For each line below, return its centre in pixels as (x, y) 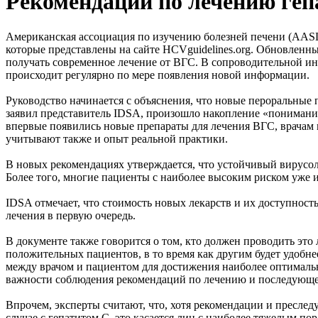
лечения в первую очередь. (71, 215)
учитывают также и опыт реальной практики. (117, 138)
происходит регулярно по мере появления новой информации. (159, 75)
